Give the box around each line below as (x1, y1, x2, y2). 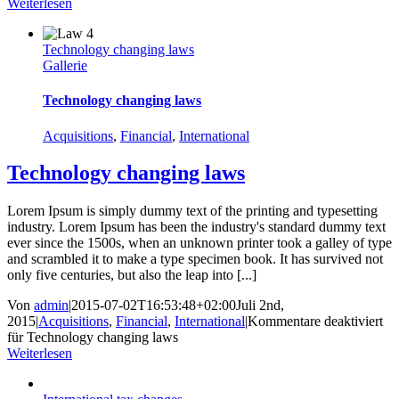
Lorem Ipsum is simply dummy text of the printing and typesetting (7, 203, 378, 219)
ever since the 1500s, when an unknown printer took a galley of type (7, 235, 392, 251)
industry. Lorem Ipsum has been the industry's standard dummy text (7, 219, 386, 235)
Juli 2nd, (236, 297, 284, 313)
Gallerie (43, 58, 87, 74)
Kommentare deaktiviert (248, 313, 383, 330)
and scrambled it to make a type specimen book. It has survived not (7, 251, 383, 267)
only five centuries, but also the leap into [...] (7, 267, 256, 283)
